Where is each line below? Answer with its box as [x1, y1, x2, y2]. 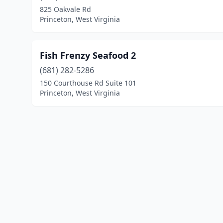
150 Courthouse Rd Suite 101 [40, 78, 136, 88]
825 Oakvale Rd [40, 4, 91, 14]
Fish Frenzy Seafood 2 [40, 49, 136, 61]
